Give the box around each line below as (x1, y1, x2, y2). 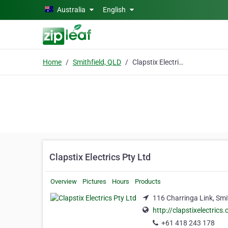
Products (135, 178, 161, 185)
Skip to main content (4, 5, 70, 13)
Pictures (82, 178, 106, 185)
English (103, 6, 127, 14)
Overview (50, 178, 77, 185)
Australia (57, 6, 85, 14)
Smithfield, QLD (73, 58, 121, 66)
